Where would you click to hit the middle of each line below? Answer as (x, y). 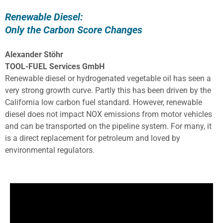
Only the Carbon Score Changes (74, 30)
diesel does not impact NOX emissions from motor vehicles (109, 114)
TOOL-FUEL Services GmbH (55, 66)
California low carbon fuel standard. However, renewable (104, 102)
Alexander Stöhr (34, 54)
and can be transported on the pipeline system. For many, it (108, 126)
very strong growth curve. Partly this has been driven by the (108, 90)
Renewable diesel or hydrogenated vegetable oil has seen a (108, 78)
